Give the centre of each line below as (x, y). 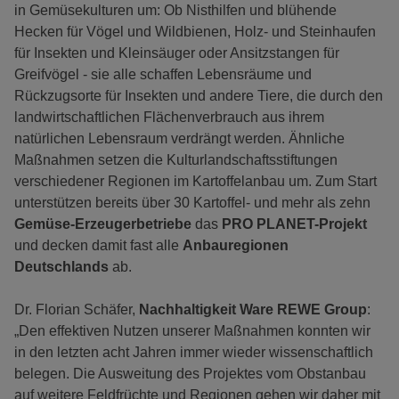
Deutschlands (61, 267)
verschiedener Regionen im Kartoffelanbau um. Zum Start (195, 182)
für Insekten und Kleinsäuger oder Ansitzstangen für (177, 53)
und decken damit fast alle (98, 246)
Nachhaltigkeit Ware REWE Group (253, 310)
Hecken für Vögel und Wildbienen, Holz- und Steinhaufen (195, 32)
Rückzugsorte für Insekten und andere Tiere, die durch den (199, 96)
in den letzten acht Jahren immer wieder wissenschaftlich (194, 353)
